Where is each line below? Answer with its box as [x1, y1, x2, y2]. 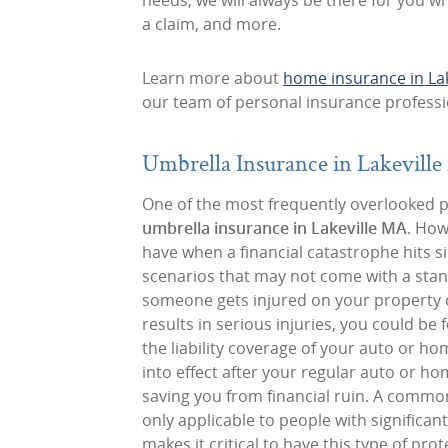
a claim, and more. [142, 13, 281, 35]
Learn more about [142, 67, 283, 89]
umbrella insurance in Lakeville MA [142, 217, 407, 239]
